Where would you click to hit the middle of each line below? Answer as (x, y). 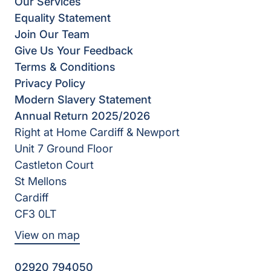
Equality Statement (63, 18)
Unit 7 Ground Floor (64, 149)
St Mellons (41, 181)
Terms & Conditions (65, 67)
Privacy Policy (50, 83)
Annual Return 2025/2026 (82, 116)
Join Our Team (52, 34)
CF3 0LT (35, 214)
